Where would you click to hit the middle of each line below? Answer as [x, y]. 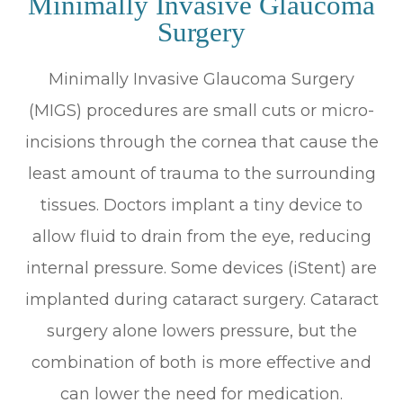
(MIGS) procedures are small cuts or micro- [201, 110]
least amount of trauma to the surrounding [201, 173]
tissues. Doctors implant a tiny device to [201, 205]
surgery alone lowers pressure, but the [201, 331]
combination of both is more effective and [201, 362]
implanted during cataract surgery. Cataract [201, 299]
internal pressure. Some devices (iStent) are [201, 268]
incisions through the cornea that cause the [201, 142]
